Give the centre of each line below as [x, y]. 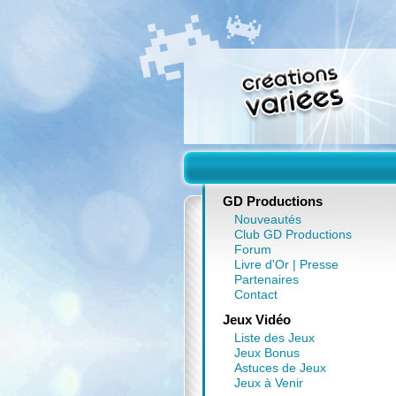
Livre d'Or [261, 264]
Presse [319, 264]
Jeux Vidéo [256, 320]
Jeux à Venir [268, 383]
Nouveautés [267, 219]
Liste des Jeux [274, 338]
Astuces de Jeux [280, 368]
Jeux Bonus [267, 353]
